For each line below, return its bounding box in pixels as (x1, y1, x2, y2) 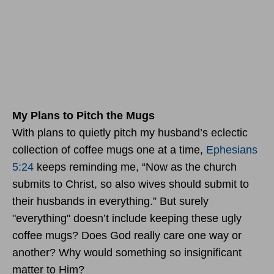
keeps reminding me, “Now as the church (34, 160, 237, 173)
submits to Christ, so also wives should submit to (12, 177, 249, 190)
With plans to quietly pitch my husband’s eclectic (12, 126, 248, 139)
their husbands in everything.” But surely (12, 194, 209, 207)
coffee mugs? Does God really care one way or (12, 229, 242, 242)
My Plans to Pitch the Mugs (12, 109, 155, 122)
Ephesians (206, 143, 257, 156)
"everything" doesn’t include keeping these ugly (12, 212, 242, 224)
